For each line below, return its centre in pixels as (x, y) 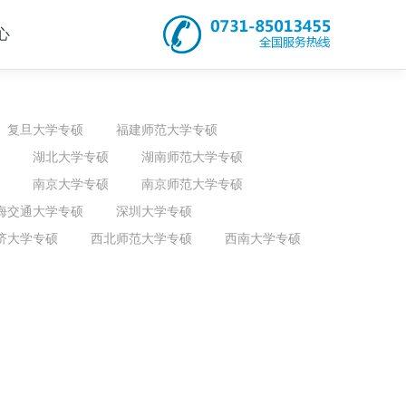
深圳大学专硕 (154, 211)
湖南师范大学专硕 (192, 156)
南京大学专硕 (71, 184)
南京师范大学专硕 (192, 184)
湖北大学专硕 (71, 156)
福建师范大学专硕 (167, 129)
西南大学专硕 (263, 238)
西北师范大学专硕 (141, 238)
